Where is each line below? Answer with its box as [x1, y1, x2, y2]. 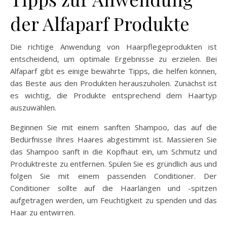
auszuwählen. [10, 102, 56, 113]
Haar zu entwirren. [10, 207, 75, 218]
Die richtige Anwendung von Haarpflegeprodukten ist [10, 42, 217, 52]
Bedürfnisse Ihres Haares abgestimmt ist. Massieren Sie [10, 134, 217, 145]
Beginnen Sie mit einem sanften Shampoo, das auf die [10, 122, 217, 133]
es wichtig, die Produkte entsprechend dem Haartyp [10, 90, 217, 101]
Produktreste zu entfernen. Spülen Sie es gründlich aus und [10, 159, 217, 169]
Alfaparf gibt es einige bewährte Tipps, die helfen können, [10, 66, 217, 77]
